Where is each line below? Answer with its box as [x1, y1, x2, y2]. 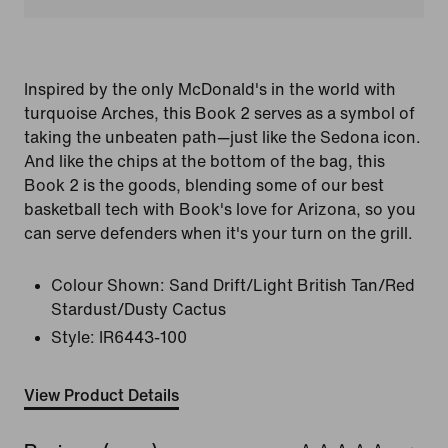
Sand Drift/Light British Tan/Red [169, 277, 415, 294]
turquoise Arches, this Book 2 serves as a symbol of [24, 105, 415, 122]
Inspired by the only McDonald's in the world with [24, 81, 396, 98]
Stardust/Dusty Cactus [51, 301, 226, 318]
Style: [51, 329, 95, 346]
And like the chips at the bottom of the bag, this [24, 153, 385, 170]
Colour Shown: [51, 277, 165, 294]
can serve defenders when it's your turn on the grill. [24, 225, 413, 242]
